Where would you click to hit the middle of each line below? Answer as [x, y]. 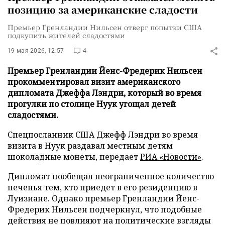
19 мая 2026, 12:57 [36, 51]
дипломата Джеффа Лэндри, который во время [104, 93]
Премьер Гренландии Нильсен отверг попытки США [105, 27]
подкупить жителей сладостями [66, 35]
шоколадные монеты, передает [74, 157]
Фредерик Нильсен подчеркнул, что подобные [105, 209]
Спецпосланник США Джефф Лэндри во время [103, 135]
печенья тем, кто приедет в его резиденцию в [102, 187]
